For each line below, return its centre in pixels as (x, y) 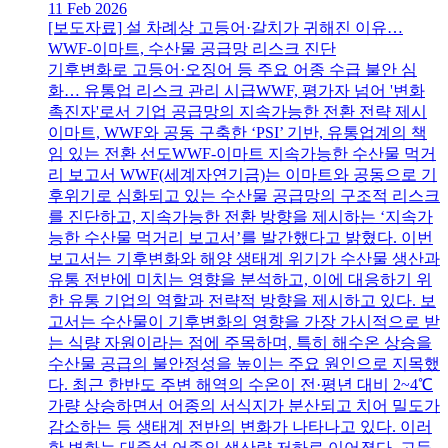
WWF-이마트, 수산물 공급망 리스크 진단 (192, 49)
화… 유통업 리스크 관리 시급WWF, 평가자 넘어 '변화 (236, 91)
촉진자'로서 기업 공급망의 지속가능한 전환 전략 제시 (237, 112)
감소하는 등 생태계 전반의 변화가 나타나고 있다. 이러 (240, 427)
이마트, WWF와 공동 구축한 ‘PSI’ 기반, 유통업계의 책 (237, 133)
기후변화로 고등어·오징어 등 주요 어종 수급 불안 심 (232, 70)
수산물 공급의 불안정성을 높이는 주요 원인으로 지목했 (244, 364)
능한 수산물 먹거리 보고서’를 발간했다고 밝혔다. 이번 (240, 238)
